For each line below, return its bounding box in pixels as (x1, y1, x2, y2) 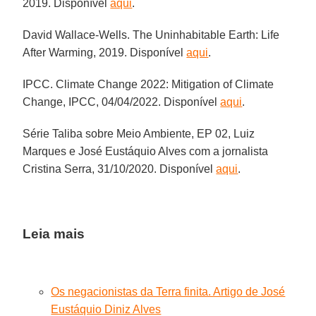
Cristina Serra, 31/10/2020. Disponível (23, 162, 217, 175)
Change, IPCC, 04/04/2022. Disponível (23, 95, 221, 108)
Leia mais (23, 226, 85, 241)
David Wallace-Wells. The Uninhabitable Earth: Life (23, 28, 280, 41)
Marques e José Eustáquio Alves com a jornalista (23, 145, 269, 157)
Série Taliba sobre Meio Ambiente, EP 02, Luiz (23, 127, 255, 140)
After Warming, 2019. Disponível (23, 46, 187, 59)
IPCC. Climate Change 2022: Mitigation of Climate (23, 78, 274, 90)
